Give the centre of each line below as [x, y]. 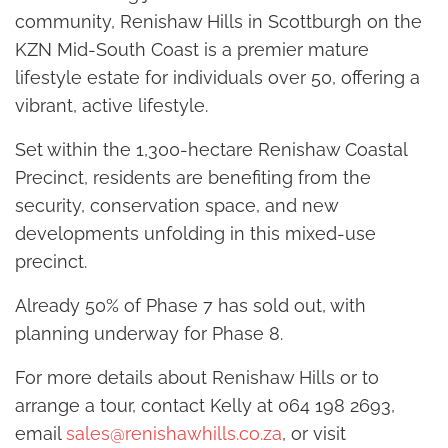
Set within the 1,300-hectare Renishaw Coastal [211, 149]
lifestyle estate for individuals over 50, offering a [217, 77]
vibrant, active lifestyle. [111, 105]
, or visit [314, 433]
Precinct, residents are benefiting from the [193, 177]
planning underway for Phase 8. [149, 333]
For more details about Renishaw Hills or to [197, 377]
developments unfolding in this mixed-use [195, 233]
